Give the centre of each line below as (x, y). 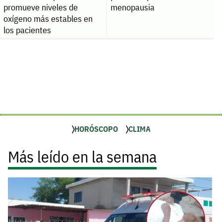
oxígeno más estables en (48, 18)
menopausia (132, 7)
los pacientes (27, 30)
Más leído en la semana (82, 156)
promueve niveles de (40, 7)
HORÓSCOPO (96, 129)
